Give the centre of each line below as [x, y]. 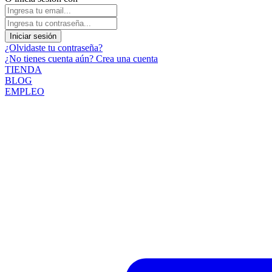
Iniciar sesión [33, 36]
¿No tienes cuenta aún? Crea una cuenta [81, 59]
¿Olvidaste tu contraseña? [54, 48]
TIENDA [23, 70]
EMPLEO [25, 92]
